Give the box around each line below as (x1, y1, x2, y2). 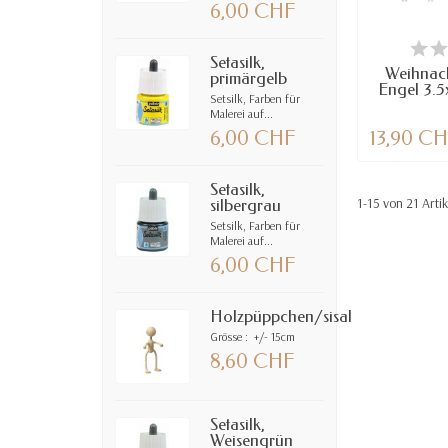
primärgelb (210, 68, 288, 88)
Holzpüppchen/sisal (210, 306, 353, 326)
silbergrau (210, 195, 282, 215)
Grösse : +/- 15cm (210, 328, 296, 344)
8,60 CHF (210, 349, 296, 373)
